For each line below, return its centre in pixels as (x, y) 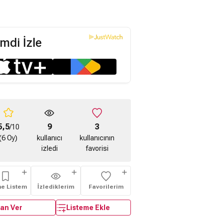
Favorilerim (106, 187)
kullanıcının (97, 138)
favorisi (97, 148)
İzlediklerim (56, 187)
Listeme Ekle (88, 207)
